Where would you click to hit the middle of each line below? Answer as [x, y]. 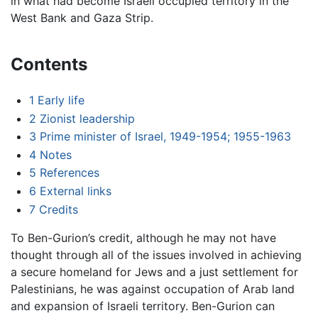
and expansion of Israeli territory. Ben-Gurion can [143, 306]
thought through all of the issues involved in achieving [156, 254]
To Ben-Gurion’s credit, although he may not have [143, 237]
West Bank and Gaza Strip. [82, 18]
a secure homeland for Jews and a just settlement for [154, 272]
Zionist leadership [87, 118]
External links [75, 191]
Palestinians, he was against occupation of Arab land [153, 289]
